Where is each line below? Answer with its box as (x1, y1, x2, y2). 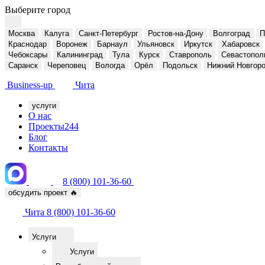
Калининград (57, 50, 103, 59)
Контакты (28, 143, 68, 153)
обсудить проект (8, 188, 70, 197)
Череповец (47, 61, 86, 70)
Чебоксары (8, 50, 47, 59)
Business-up (5, 80, 55, 90)
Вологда (95, 61, 125, 70)
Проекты (28, 121, 64, 131)
